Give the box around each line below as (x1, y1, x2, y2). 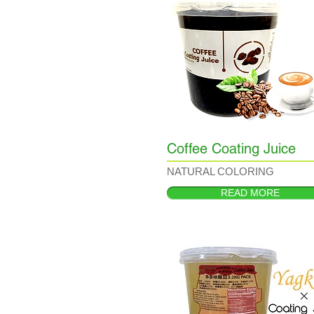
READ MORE (221, 187, 280, 198)
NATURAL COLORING (167, 165, 274, 177)
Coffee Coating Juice (167, 140, 296, 157)
